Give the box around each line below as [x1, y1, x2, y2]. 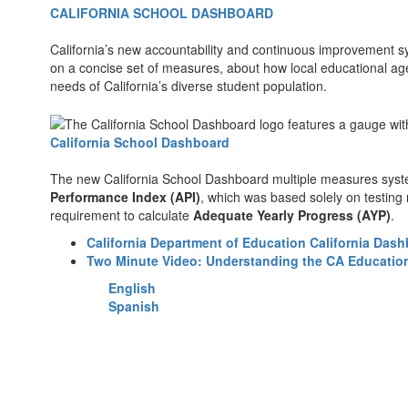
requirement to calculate [50, 206, 193, 225]
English [108, 279, 159, 298]
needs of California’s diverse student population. [50, 76, 327, 95]
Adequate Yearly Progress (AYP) [193, 206, 391, 225]
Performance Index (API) [50, 188, 200, 207]
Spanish [108, 297, 163, 316]
